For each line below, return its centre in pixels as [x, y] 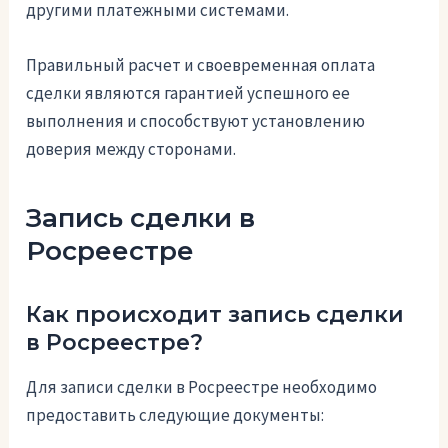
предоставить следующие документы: [175, 415]
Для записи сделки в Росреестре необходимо [202, 387]
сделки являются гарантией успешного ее [188, 92]
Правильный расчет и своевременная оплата [201, 64]
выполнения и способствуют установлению [196, 120]
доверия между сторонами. [131, 148]
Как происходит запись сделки [215, 314]
